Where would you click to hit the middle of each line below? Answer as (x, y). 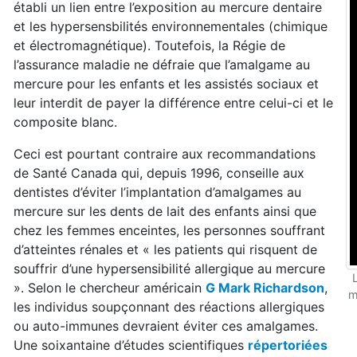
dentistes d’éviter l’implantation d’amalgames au (157, 192)
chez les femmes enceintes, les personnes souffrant (169, 230)
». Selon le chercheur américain (110, 288)
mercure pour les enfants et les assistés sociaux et (166, 84)
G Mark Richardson (265, 288)
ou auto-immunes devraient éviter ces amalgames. (166, 326)
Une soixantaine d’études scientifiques (131, 345)
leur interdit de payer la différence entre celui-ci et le (173, 103)
